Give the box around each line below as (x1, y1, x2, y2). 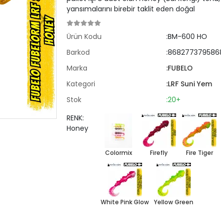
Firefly (150, 148, 168, 157)
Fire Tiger (185, 148, 213, 157)
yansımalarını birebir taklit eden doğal (67, 4, 195, 14)
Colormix (105, 148, 132, 157)
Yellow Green (154, 198, 194, 206)
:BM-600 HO (166, 32, 207, 41)
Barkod (67, 47, 90, 57)
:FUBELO (166, 63, 193, 73)
